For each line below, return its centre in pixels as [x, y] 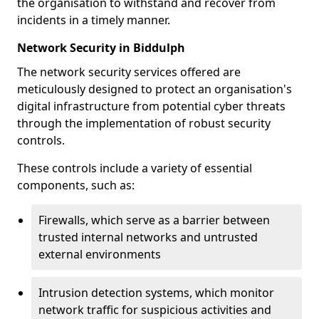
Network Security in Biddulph [101, 48]
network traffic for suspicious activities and [155, 310]
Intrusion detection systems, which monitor [156, 293]
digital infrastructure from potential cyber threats [151, 106]
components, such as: [76, 185]
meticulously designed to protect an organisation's [155, 89]
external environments [100, 254]
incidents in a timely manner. [94, 20]
